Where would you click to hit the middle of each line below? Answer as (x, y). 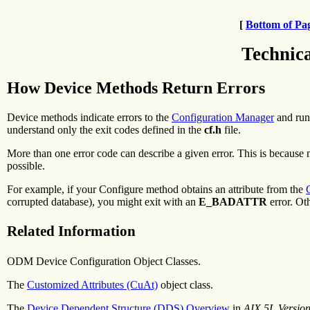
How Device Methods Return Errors (136, 88)
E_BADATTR (233, 201)
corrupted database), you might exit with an (103, 201)
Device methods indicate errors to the (89, 117)
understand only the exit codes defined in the (106, 129)
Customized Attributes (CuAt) (92, 284)
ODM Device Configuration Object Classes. (104, 261)
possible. (26, 165)
